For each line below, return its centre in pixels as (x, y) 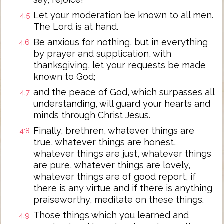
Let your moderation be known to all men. (123, 15)
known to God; (64, 77)
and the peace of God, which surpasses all (124, 92)
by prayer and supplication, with (102, 54)
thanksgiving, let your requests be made (120, 65)
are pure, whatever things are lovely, (112, 165)
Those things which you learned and (111, 215)
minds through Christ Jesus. (92, 115)
